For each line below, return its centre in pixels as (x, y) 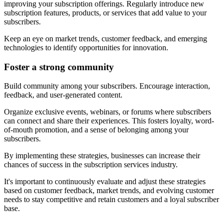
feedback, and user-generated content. (63, 95)
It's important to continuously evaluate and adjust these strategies (105, 182)
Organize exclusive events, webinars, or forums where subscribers (108, 112)
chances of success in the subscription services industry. (91, 165)
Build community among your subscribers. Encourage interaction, (107, 86)
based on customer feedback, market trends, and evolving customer (109, 191)
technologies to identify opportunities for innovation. (86, 48)
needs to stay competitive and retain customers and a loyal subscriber (111, 200)
